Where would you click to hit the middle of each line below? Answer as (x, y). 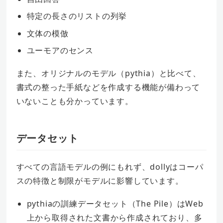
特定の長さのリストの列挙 (77, 16)
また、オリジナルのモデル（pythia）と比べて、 (109, 73)
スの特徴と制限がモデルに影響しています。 (100, 181)
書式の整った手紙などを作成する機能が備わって (108, 87)
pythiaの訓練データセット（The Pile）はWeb (115, 204)
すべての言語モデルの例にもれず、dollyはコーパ (110, 167)
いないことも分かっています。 (75, 101)
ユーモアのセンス (60, 50)
